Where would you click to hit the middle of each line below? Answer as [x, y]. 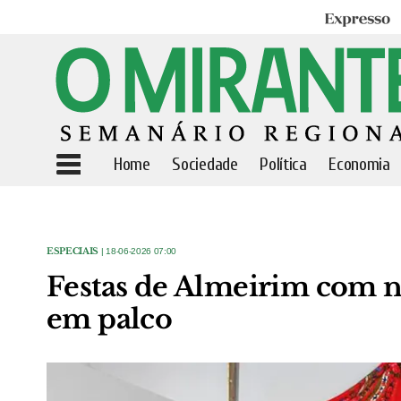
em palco [110, 319]
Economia [359, 164]
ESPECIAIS [73, 251]
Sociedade [205, 164]
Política [283, 164]
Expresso [349, 20]
